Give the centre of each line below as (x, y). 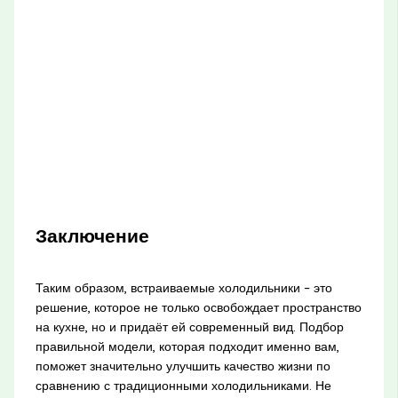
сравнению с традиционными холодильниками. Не (183, 386)
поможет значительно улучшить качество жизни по (183, 366)
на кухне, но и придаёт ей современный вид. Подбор (189, 327)
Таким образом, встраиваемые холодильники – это (183, 288)
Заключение (92, 235)
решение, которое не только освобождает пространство (198, 308)
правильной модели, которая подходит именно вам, (187, 347)
